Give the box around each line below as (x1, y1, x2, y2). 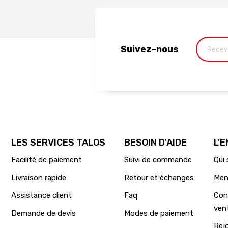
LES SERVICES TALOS (11, 137, 105, 149)
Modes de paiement (124, 209, 193, 218)
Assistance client (11, 191, 72, 201)
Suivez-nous (121, 43, 179, 55)
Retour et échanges (124, 173, 194, 183)
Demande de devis (11, 209, 76, 218)
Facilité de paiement (11, 155, 82, 165)
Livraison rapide (11, 173, 66, 183)
